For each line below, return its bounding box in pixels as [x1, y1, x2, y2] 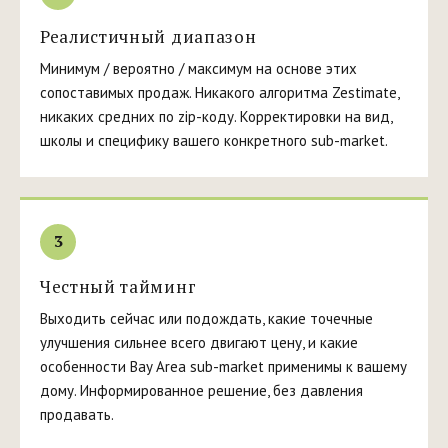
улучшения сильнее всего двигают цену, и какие [40, 332, 358, 352]
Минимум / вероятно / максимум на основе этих [40, 58, 357, 78]
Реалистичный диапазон [40, 24, 257, 48]
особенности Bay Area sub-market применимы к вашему [40, 356, 407, 376]
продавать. [40, 404, 114, 424]
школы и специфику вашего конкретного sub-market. [40, 130, 388, 150]
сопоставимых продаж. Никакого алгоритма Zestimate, [40, 82, 399, 102]
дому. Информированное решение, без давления [40, 380, 363, 400]
